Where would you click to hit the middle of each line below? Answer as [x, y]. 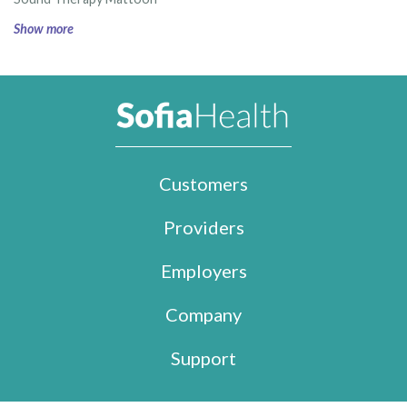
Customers [203, 183]
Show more [44, 29]
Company [203, 314]
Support [203, 357]
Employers [203, 270]
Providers [203, 227]
